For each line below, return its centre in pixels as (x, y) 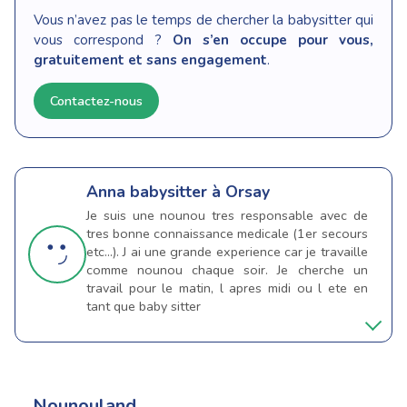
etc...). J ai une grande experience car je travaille (227, 252)
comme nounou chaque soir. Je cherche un (227, 270)
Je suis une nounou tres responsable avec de (227, 216)
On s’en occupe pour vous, (273, 40)
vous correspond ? (103, 40)
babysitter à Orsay (200, 192)
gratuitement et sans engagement (150, 60)
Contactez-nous (96, 101)
